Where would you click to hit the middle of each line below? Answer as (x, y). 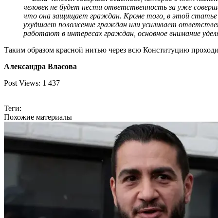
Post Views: (22, 83)
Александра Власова (40, 66)
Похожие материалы (38, 117)
